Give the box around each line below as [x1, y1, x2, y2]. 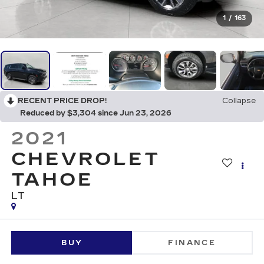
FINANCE [168, 238, 216, 247]
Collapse [222, 97, 256, 105]
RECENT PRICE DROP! [18, 97, 107, 105]
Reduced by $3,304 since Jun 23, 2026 [20, 109, 171, 118]
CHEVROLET [11, 148, 160, 170]
